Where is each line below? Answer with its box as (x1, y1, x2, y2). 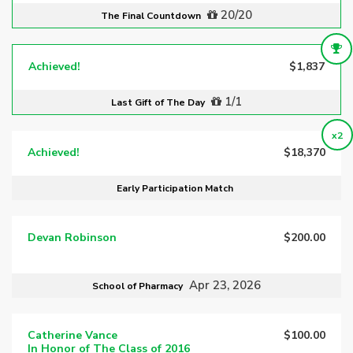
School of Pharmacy (92, 280, 185, 293)
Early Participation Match (116, 181, 233, 195)
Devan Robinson (28, 229, 117, 245)
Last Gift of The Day (111, 95, 207, 109)
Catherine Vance (28, 328, 117, 344)
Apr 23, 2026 (189, 277, 261, 294)
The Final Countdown (101, 9, 203, 22)
